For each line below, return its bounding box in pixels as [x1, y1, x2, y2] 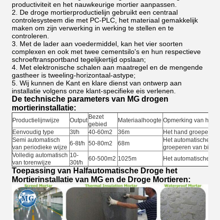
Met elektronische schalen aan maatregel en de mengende [20, 63, 203, 71]
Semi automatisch [12, 137, 60, 143]
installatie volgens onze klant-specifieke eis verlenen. [12, 87, 176, 95]
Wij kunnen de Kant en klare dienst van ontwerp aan [20, 79, 182, 87]
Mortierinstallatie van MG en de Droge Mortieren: [12, 175, 191, 184]
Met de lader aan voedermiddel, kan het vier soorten [20, 40, 183, 48]
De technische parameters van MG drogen [12, 95, 168, 103]
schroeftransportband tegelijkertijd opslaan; [12, 55, 146, 63]
